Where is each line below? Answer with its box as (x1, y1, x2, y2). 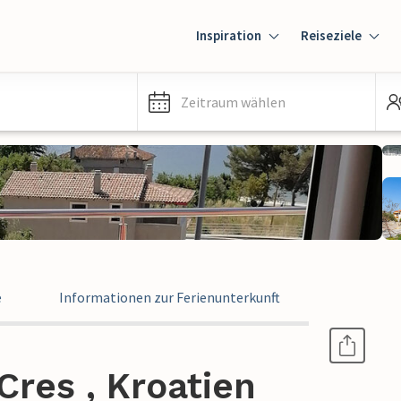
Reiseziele (301, 27, 362, 44)
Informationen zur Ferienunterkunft (59, 288, 280, 306)
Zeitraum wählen (181, 93, 286, 111)
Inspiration (196, 27, 261, 44)
